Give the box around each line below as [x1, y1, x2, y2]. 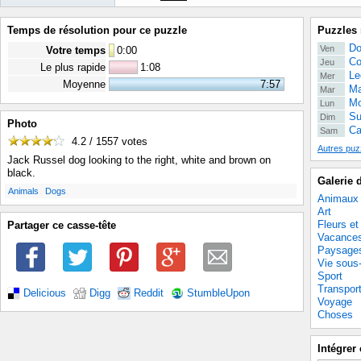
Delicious [23, 287, 66, 299]
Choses [317, 309, 353, 321]
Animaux [317, 193, 359, 205]
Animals [8, 186, 39, 197]
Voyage [317, 296, 352, 308]
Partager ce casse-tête [7, 219, 116, 232]
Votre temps [46, 44, 106, 56]
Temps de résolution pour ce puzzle [7, 24, 187, 36]
